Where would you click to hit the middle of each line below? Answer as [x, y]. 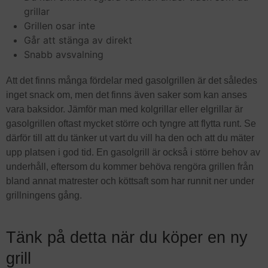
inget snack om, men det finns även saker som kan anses [127, 95]
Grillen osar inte [60, 25]
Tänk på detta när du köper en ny [127, 237]
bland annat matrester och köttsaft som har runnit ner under [130, 181]
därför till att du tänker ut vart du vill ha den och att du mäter [130, 138]
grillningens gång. [44, 195]
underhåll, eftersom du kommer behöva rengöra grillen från [130, 166]
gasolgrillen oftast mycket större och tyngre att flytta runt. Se [131, 123]
